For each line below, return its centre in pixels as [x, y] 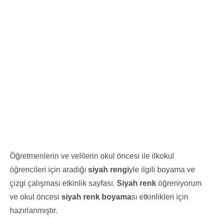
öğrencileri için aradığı [49, 169]
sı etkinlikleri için [160, 197]
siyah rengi [109, 169]
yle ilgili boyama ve [162, 169]
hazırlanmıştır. [34, 210]
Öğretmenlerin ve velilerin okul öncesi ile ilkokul [92, 156]
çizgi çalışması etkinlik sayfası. [63, 183]
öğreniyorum [179, 183]
